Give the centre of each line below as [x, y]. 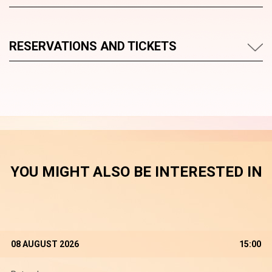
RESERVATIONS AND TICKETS [93, 46]
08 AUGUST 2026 [45, 244]
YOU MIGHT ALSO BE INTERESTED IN [136, 172]
